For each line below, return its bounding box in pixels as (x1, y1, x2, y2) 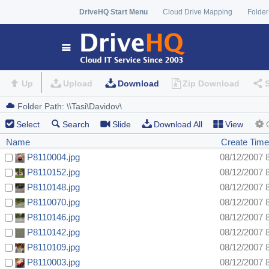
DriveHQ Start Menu (79, 8, 148, 16)
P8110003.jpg (27, 257, 80, 268)
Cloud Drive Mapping (163, 8, 232, 16)
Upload (62, 79, 92, 89)
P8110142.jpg (27, 227, 80, 238)
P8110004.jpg (27, 152, 80, 163)
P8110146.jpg (27, 212, 80, 223)
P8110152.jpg (27, 167, 80, 178)
